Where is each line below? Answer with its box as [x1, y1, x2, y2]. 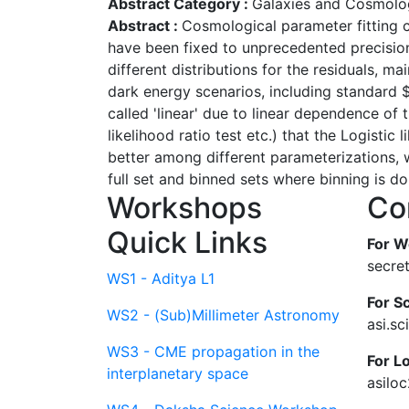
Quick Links [107, 225, 267, 260]
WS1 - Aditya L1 [107, 269, 215, 288]
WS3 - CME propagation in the [107, 342, 320, 361]
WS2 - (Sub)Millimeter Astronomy [107, 306, 340, 324]
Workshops [107, 190, 262, 225]
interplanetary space [107, 364, 248, 383]
